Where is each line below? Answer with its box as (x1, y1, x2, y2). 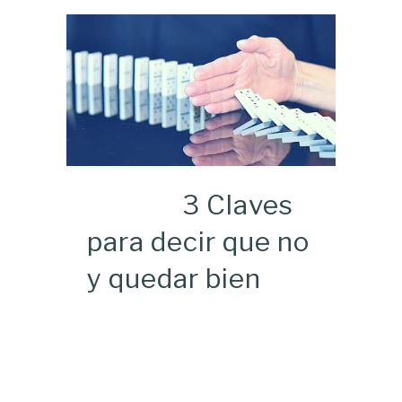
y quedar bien (87, 261, 261, 294)
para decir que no (87, 224, 310, 258)
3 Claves (182, 188, 293, 221)
